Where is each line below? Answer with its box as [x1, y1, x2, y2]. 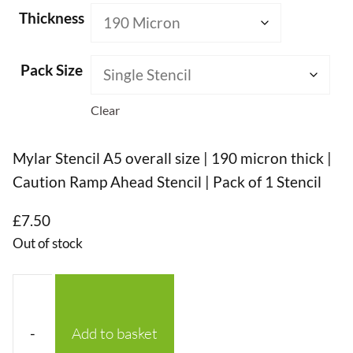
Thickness [19, 9, 84, 28]
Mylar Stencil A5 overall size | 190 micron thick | [13, 149, 332, 168]
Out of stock [13, 235, 83, 252]
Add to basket [72, 324, 158, 344]
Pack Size [20, 61, 83, 80]
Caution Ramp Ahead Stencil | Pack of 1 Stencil [13, 173, 321, 191]
